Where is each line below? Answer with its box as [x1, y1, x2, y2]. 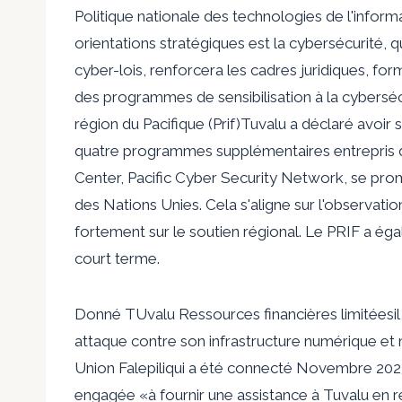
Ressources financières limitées [179, 304, 394, 323]
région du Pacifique [74, 114, 205, 133]
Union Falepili [74, 358, 165, 377]
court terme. [74, 249, 160, 267]
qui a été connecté [165, 358, 296, 377]
